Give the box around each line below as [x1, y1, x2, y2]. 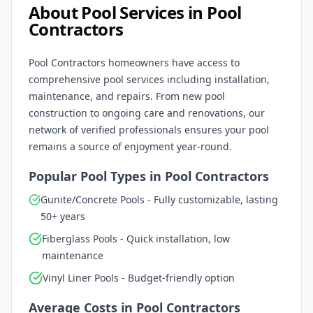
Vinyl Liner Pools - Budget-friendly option [43, 271, 235, 284]
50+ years [41, 210, 86, 223]
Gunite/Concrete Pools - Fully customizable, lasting [41, 193, 279, 206]
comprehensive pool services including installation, [29, 73, 270, 86]
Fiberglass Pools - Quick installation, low [42, 232, 231, 245]
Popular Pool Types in [29, 168, 165, 184]
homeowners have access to [105, 56, 240, 69]
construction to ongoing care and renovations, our [29, 106, 265, 119]
